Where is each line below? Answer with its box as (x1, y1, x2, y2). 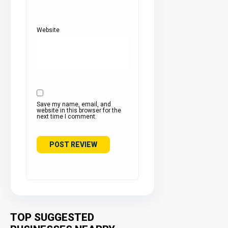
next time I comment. (37, 112, 97, 120)
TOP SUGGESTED (10, 211, 94, 223)
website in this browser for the (37, 106, 121, 114)
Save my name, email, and (37, 100, 111, 108)
